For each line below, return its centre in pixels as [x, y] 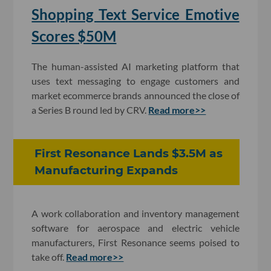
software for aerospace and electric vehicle [135, 227]
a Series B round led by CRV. [90, 110]
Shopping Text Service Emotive [135, 15]
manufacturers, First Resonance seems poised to [135, 242]
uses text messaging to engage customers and [135, 81]
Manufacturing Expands [106, 171]
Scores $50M [74, 36]
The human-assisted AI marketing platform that [135, 67]
